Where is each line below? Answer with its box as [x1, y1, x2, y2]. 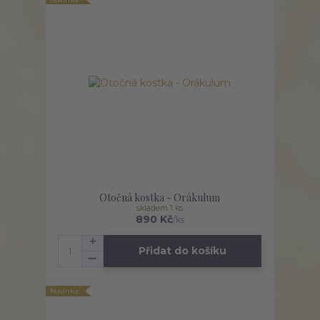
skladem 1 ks [136, 203, 184, 213]
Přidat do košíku [139, 244, 227, 258]
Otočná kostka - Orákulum [99, 190, 221, 204]
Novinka [50, 286, 79, 295]
